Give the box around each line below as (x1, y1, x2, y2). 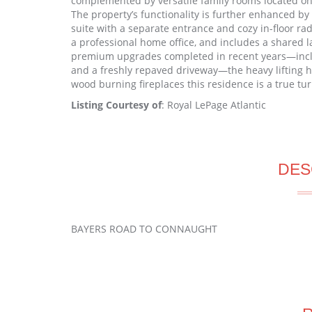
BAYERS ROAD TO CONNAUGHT (71, 221, 217, 235)
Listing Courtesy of (71, 97, 162, 111)
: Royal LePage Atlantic (162, 97, 266, 111)
